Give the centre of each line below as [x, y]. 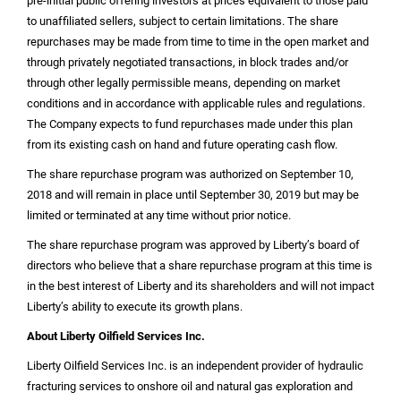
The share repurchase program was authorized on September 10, [190, 174]
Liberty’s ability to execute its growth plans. [135, 306]
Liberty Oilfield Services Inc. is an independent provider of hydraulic [195, 365]
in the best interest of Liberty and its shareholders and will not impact [200, 286]
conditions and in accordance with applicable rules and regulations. [196, 103]
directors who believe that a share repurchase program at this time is [200, 265]
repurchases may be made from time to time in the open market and [198, 41]
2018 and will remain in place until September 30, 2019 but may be [193, 194]
